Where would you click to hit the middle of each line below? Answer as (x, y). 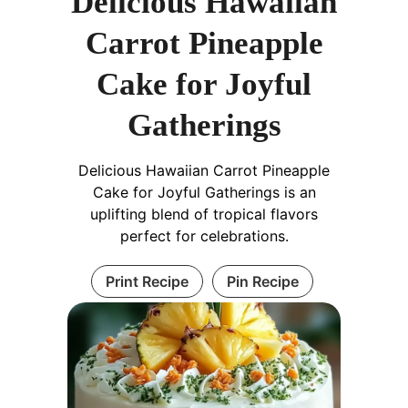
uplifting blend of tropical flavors (204, 214)
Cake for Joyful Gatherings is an (204, 193)
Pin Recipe (262, 282)
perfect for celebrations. (204, 236)
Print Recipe (147, 282)
